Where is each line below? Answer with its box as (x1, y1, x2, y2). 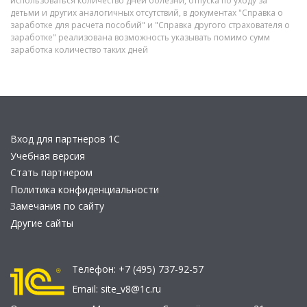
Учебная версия (10, 149, 85, 162)
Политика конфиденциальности (10, 182, 159, 196)
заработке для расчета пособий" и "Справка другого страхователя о (10, 19, 290, 31)
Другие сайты (10, 216, 73, 230)
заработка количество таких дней (10, 44, 148, 56)
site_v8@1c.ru (101, 282, 161, 295)
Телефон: (72, 262, 119, 275)
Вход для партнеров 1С (10, 132, 120, 145)
